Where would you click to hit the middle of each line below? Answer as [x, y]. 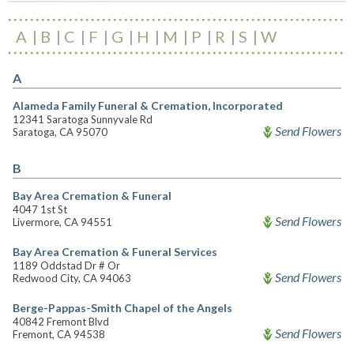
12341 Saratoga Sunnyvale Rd [83, 119]
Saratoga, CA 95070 [60, 132]
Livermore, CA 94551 [62, 222]
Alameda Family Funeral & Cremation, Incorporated [148, 105]
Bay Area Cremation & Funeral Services [115, 252]
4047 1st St [40, 209]
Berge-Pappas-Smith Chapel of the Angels [122, 308]
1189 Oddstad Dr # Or [66, 265]
